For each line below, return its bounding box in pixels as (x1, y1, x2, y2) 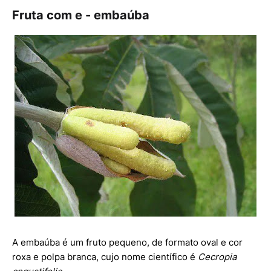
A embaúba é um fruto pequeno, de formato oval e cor (12, 237, 243, 249)
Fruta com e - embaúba (12, 8, 149, 23)
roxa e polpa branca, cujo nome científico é (12, 251, 198, 263)
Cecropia (198, 251, 237, 263)
